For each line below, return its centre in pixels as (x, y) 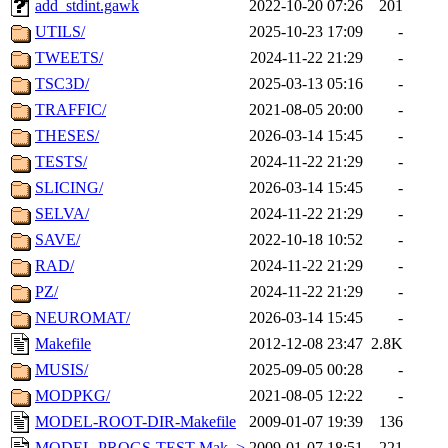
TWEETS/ (69, 58)
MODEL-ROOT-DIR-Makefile (135, 422)
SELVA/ (62, 214)
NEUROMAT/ (82, 318)
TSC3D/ (62, 84)
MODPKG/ (72, 396)
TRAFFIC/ (70, 110)
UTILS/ (60, 32)
